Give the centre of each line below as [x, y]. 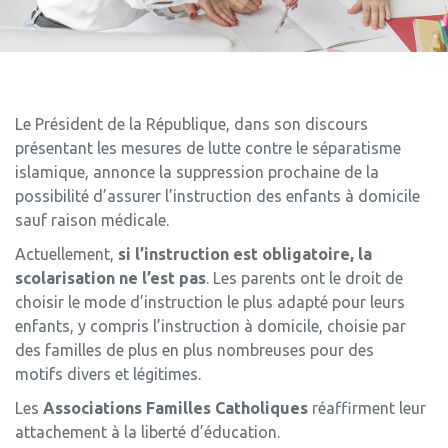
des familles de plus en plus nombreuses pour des [194, 350]
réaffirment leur [367, 408]
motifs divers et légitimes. [108, 374]
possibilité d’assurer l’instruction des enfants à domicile [217, 196]
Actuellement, [66, 254]
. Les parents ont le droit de [304, 278]
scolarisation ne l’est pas [110, 278]
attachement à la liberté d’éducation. [147, 432]
